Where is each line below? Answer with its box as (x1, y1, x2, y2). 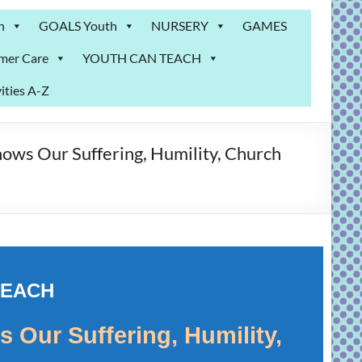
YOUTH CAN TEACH (82, 50, 201, 66)
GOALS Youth (39, 18, 117, 34)
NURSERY (151, 18, 208, 34)
